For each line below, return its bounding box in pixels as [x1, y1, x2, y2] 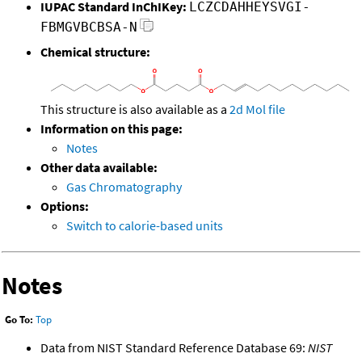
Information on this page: [40, 120, 183, 137]
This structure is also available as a [40, 100, 229, 117]
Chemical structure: [40, 44, 150, 61]
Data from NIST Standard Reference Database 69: [40, 339, 308, 356]
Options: [40, 197, 89, 214]
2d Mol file [229, 100, 285, 117]
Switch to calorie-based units [66, 217, 223, 234]
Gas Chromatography [66, 178, 182, 195]
